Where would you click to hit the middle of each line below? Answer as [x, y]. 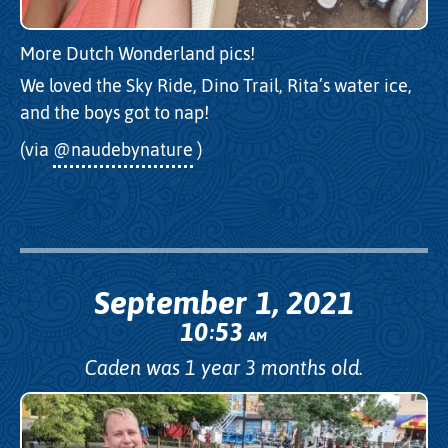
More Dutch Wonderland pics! [137, 53]
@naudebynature [123, 149]
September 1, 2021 [224, 303]
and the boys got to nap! [114, 113]
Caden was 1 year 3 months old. [224, 368]
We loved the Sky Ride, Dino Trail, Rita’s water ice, [216, 86]
